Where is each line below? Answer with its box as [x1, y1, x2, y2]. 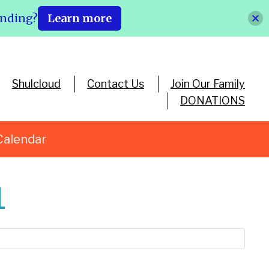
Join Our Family [170, 77, 245, 90]
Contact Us [86, 77, 144, 90]
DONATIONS [180, 94, 245, 107]
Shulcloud [11, 77, 61, 90]
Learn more [47, 11, 112, 25]
